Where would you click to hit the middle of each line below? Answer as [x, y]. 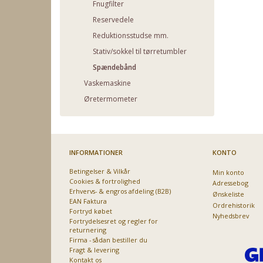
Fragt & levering [94, 249]
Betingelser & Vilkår [100, 171]
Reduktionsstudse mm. [131, 35]
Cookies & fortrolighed [105, 181]
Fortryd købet [91, 211]
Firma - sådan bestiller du [108, 240]
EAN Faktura [88, 201]
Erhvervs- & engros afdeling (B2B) [120, 191]
